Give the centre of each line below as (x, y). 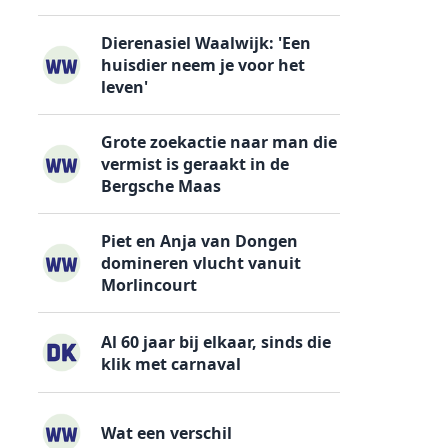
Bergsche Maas (161, 185)
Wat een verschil (167, 433)
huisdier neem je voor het (203, 64)
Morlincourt (149, 284)
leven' (125, 86)
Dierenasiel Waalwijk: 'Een (206, 42)
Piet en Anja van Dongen (200, 240)
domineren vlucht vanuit (201, 262)
